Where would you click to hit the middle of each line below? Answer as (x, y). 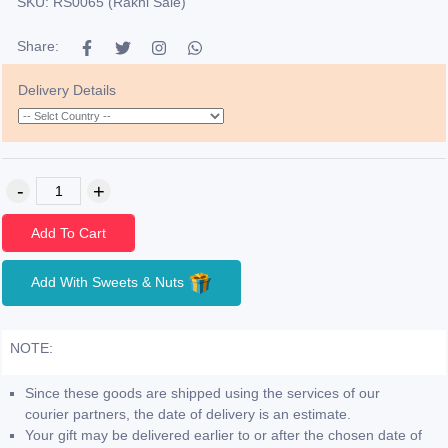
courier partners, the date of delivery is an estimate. (188, 414)
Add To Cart (69, 233)
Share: (38, 45)
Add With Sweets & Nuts (110, 282)
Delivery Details (67, 90)
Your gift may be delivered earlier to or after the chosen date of (224, 435)
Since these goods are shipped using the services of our (203, 393)
